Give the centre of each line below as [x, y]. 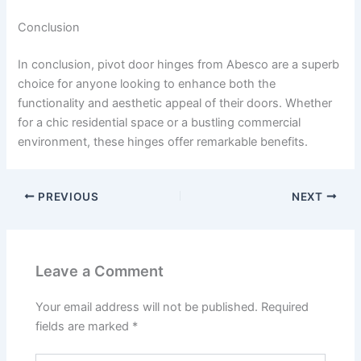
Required [285, 307]
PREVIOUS [67, 196]
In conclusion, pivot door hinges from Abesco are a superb [179, 64]
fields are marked [84, 327]
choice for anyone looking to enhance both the [147, 83]
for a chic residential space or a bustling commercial [160, 122]
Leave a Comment [100, 271]
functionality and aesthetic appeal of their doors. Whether [175, 103]
